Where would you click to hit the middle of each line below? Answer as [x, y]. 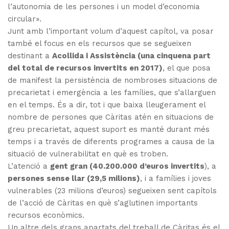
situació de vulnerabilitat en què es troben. [88, 154]
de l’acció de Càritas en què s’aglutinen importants [103, 203]
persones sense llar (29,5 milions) [74, 179]
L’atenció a [29, 166]
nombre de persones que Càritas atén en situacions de [111, 117]
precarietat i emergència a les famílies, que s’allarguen [112, 93]
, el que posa [187, 68]
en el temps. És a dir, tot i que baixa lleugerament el [107, 105]
